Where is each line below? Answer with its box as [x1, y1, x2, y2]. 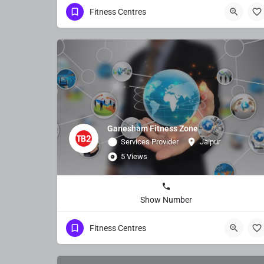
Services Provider [121, 137, 179, 146]
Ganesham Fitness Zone [107, 123, 198, 133]
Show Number [140, 194, 192, 204]
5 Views [121, 151, 147, 161]
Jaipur [200, 137, 220, 146]
